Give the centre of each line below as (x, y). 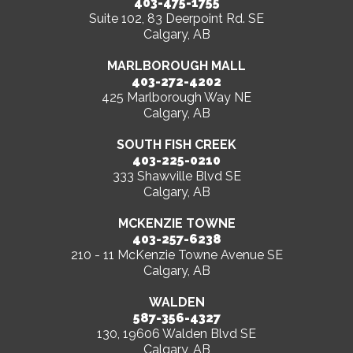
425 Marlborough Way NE (176, 98)
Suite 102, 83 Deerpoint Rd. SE (176, 19)
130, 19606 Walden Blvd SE (176, 334)
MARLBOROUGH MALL (176, 66)
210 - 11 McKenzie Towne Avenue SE (176, 255)
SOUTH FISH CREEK (176, 145)
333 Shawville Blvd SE (176, 176)
